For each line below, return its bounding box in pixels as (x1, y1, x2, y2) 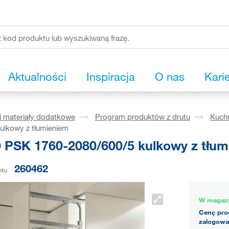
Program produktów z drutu (95, 112, 190, 122)
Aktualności (8, 70, 66, 84)
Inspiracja (86, 70, 135, 84)
